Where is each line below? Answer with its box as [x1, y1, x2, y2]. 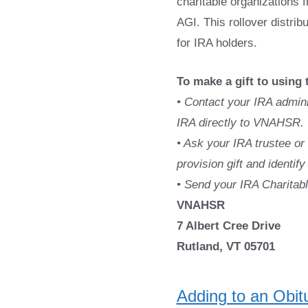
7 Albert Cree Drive [176, 219, 280, 232]
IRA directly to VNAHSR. [176, 115, 304, 129]
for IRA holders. [176, 36, 257, 49]
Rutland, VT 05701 [176, 239, 275, 253]
